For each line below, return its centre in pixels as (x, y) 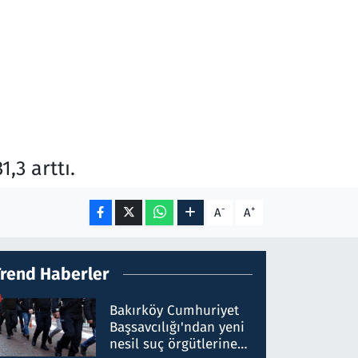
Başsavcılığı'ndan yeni (177, 328)
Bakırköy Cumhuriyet (175, 311)
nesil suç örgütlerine (174, 344)
